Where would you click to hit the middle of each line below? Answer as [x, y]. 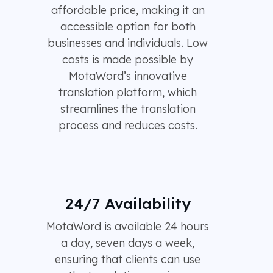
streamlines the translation [128, 109]
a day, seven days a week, [128, 243]
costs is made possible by [128, 60]
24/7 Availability [128, 204]
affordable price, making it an [128, 10]
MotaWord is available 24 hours [128, 227]
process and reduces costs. [128, 126]
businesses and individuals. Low [128, 43]
